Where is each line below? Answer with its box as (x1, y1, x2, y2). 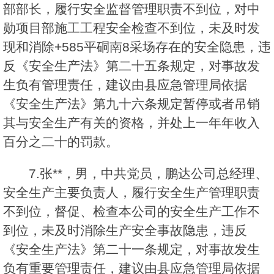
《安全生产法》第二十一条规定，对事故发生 (3, 242, 260, 257)
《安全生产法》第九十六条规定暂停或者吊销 (3, 97, 260, 111)
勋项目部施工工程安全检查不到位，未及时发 (3, 21, 260, 35)
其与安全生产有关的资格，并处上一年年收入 (3, 116, 260, 130)
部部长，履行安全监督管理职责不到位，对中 (3, 2, 260, 17)
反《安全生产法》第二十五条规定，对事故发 (3, 59, 260, 73)
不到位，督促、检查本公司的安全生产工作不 (3, 204, 260, 219)
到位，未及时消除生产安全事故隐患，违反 (3, 223, 247, 238)
